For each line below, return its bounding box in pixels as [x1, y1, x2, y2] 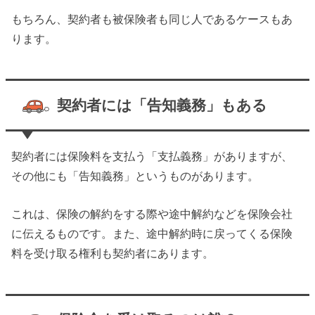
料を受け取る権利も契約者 [11, 247, 147, 260]
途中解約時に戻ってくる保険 [146, 227, 293, 240]
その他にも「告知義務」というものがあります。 [11, 169, 259, 182]
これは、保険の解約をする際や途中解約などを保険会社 [11, 207, 293, 221]
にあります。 [146, 247, 214, 260]
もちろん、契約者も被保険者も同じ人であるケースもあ [11, 12, 293, 25]
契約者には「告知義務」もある [56, 96, 267, 113]
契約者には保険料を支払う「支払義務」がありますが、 [11, 149, 293, 162]
